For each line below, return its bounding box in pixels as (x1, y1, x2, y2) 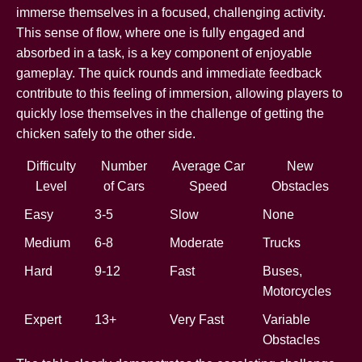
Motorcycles (263, 284, 331, 298)
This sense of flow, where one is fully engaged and (16, 25, 305, 40)
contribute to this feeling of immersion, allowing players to (16, 86, 343, 100)
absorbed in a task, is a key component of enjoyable (16, 45, 312, 60)
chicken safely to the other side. (16, 126, 196, 141)
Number (101, 158, 147, 173)
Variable (263, 312, 310, 326)
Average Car (171, 158, 245, 173)
